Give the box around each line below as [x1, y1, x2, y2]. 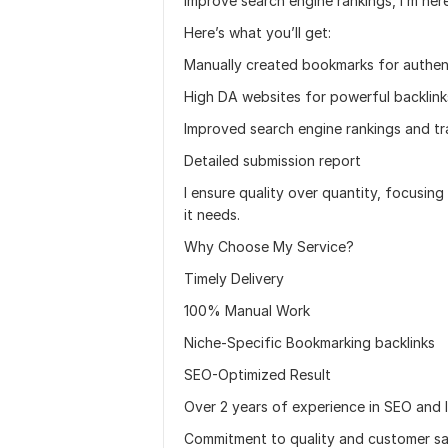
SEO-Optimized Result [184, 366, 331, 383]
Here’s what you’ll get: [184, 24, 331, 41]
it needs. [184, 206, 240, 223]
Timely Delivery [184, 270, 284, 287]
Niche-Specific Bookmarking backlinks [184, 334, 435, 351]
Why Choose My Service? [184, 238, 354, 255]
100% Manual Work [184, 302, 310, 319]
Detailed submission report [184, 152, 361, 169]
